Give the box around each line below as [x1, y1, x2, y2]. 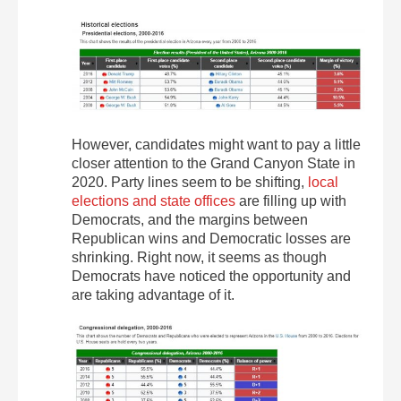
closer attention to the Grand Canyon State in [72, 155, 355, 171]
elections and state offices [72, 192, 235, 209]
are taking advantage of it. [72, 286, 235, 303]
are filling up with [235, 192, 346, 209]
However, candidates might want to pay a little [72, 136, 361, 152]
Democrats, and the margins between [72, 211, 308, 227]
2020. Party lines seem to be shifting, [72, 174, 308, 190]
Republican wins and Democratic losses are [72, 230, 351, 246]
